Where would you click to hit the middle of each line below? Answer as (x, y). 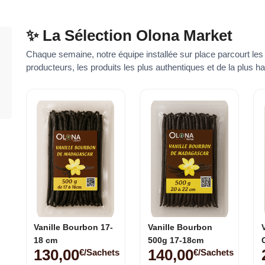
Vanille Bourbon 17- (74, 227)
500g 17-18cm (175, 240)
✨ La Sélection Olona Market (129, 35)
